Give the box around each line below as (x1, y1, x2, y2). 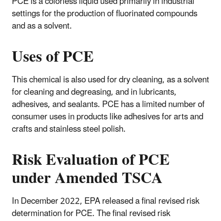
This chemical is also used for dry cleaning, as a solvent (12, 71, 209, 89)
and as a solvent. (12, 17, 72, 35)
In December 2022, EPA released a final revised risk (12, 192, 199, 210)
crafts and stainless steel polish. (12, 120, 130, 138)
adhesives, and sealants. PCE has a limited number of (12, 95, 205, 113)
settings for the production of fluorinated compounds (12, 4, 197, 23)
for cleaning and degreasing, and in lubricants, (12, 83, 177, 101)
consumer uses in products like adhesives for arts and (12, 108, 203, 126)
